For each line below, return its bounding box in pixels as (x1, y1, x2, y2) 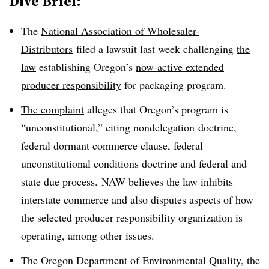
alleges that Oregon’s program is (84, 101, 228, 116)
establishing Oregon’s (36, 59, 136, 74)
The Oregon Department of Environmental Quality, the (21, 252, 260, 267)
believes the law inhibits (125, 174, 233, 189)
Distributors (21, 41, 73, 56)
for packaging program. (121, 77, 226, 92)
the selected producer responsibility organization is (21, 210, 243, 225)
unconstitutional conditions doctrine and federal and (21, 156, 247, 171)
